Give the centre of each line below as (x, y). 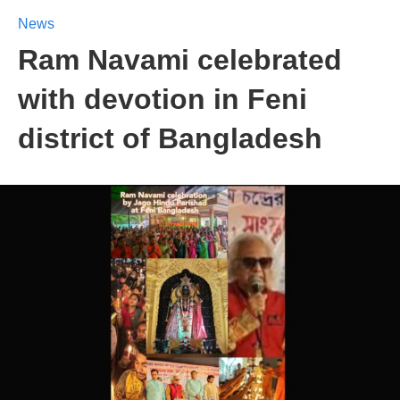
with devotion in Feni (162, 99)
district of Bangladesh (170, 138)
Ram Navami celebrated (180, 60)
